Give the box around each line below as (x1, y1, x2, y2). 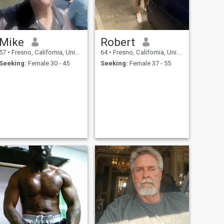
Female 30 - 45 (26, 59, 69, 67)
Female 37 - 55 (127, 59, 171, 67)
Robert (100, 35, 135, 48)
